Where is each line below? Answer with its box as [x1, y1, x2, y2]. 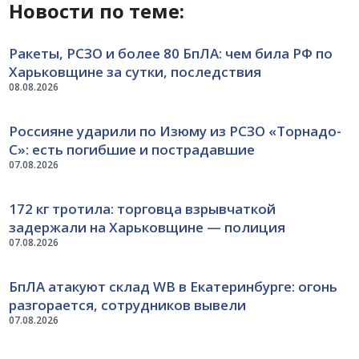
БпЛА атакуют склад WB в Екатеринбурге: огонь [9, 276, 338, 296]
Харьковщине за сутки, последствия [9, 62, 262, 81]
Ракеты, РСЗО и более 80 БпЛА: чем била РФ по [9, 43, 333, 63]
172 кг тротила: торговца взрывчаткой [9, 199, 276, 218]
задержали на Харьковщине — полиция [9, 217, 286, 236]
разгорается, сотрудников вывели [9, 295, 247, 314]
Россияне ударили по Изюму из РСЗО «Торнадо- [9, 121, 342, 140]
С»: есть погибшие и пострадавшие [9, 139, 256, 159]
